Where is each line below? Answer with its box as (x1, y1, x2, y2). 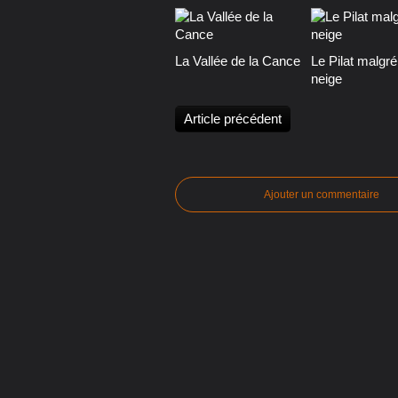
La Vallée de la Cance (175, 53, 300, 69)
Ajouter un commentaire (264, 188, 379, 202)
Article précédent (184, 111, 282, 127)
